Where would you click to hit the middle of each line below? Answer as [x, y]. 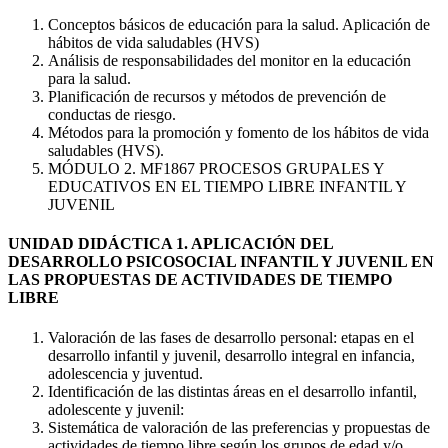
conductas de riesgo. [112, 115]
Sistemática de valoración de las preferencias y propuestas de [239, 427]
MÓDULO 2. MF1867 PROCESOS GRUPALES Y [216, 169]
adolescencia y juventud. [125, 373]
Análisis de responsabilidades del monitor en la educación [229, 61]
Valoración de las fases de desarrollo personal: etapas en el [231, 337]
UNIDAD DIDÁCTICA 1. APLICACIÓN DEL [170, 244]
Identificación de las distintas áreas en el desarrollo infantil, [232, 391]
